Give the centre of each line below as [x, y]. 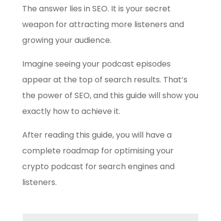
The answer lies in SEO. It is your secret [96, 9]
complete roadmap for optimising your [98, 151]
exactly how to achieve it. [71, 111]
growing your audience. [67, 40]
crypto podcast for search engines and [98, 166]
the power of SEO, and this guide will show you [110, 95]
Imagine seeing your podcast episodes [96, 64]
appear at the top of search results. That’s [105, 80]
